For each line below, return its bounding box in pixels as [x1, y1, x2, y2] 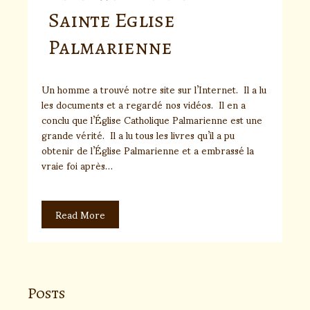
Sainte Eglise [48, 6, 175, 34]
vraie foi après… [42, 151, 113, 179]
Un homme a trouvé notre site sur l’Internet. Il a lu [42, 75, 266, 103]
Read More [55, 200, 105, 228]
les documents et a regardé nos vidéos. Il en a [42, 90, 246, 118]
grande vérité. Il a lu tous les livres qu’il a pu [42, 120, 235, 149]
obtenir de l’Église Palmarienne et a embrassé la [42, 136, 254, 164]
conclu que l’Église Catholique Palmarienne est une [42, 105, 262, 134]
